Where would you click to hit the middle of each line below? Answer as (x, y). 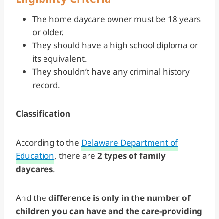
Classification (43, 113)
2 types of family (131, 155)
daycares (34, 169)
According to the (48, 142)
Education (35, 155)
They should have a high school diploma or (115, 45)
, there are (76, 155)
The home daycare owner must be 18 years (117, 19)
